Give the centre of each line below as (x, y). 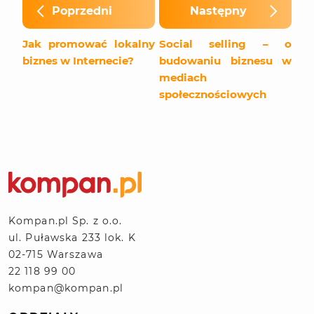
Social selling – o (225, 44)
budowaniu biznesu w (225, 61)
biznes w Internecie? (78, 61)
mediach (183, 78)
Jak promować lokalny (89, 44)
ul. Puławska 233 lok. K (72, 237)
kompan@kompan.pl (66, 288)
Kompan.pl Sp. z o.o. (66, 220)
